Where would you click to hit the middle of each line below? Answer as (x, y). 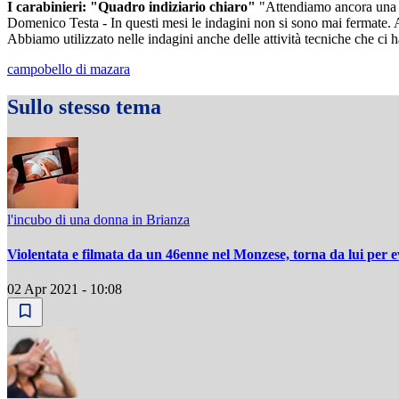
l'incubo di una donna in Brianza (98, 219)
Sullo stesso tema (84, 106)
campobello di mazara (69, 69)
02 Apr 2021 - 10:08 (65, 289)
